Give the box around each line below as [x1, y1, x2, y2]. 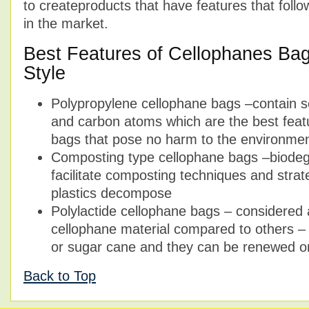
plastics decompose [51, 185, 172, 201]
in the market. [23, 16, 108, 32]
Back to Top [23, 268, 96, 283]
